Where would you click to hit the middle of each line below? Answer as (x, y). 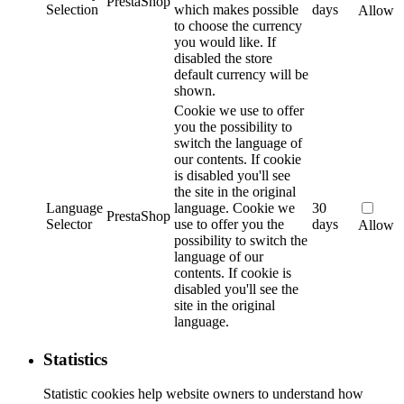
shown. (195, 90)
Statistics (75, 359)
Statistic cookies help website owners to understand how (203, 394)
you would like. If (225, 41)
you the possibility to (233, 126)
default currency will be (241, 74)
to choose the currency (238, 25)
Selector (69, 224)
